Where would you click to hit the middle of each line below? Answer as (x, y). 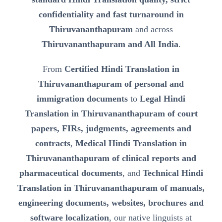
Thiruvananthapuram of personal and (111, 84)
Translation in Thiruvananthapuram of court (111, 114)
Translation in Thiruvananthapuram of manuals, (111, 188)
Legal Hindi (163, 99)
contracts (53, 143)
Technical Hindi (173, 173)
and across (153, 29)
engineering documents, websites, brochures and (111, 203)
